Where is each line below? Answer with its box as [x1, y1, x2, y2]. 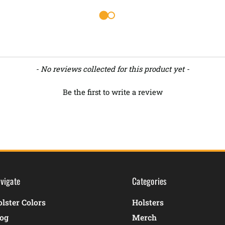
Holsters [132, 197, 164, 208]
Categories [132, 174, 167, 188]
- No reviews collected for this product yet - [36, 64, 189, 74]
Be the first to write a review [62, 86, 163, 97]
